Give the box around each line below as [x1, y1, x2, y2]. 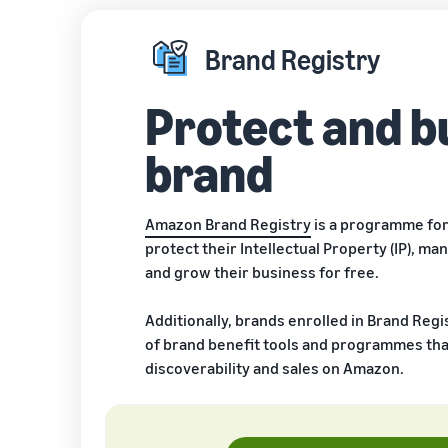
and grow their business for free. [145, 261, 379, 282]
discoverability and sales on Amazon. [145, 357, 404, 378]
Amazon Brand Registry [145, 213, 311, 234]
